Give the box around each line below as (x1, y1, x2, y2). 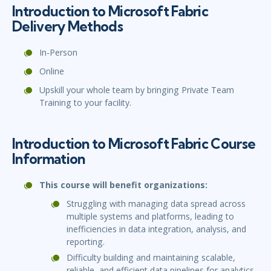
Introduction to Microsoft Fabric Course (12, 135, 256, 153)
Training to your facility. (39, 97, 131, 109)
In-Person (39, 47, 77, 59)
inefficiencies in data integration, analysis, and (67, 223, 246, 235)
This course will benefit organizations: (39, 179, 207, 191)
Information (12, 150, 85, 168)
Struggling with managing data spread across (67, 198, 246, 210)
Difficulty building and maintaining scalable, (67, 252, 235, 264)
